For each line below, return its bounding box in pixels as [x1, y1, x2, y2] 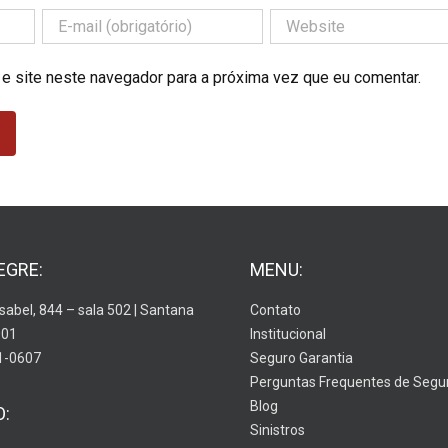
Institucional [249, 325, 326, 342]
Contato [249, 301, 301, 318]
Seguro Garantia [249, 349, 353, 366]
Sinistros [249, 421, 305, 438]
